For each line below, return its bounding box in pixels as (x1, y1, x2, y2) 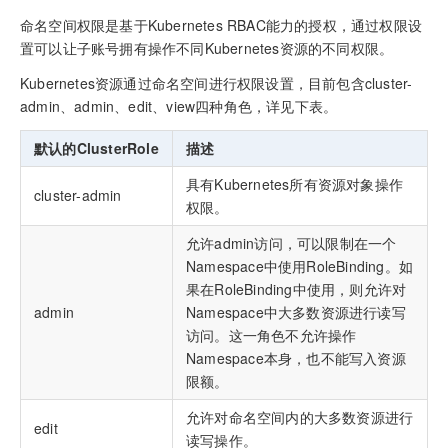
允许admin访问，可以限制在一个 (186, 232, 397, 253)
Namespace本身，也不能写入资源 (186, 347, 406, 368)
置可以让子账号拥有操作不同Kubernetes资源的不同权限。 (20, 38, 394, 59)
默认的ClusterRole (34, 137, 159, 158)
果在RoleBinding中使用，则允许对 (186, 278, 407, 299)
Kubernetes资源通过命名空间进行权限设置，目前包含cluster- (20, 72, 413, 93)
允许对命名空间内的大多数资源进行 (186, 406, 414, 427)
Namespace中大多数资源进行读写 (186, 301, 406, 322)
